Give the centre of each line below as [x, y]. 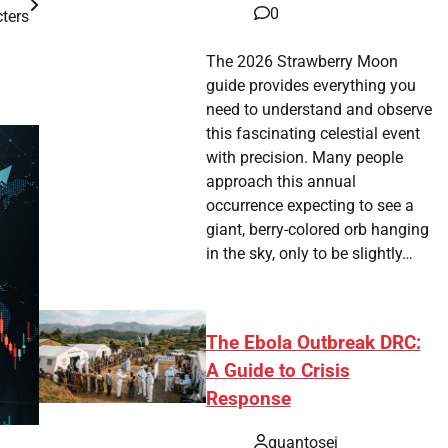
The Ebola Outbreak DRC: [313, 342]
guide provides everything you [311, 85]
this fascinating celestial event [313, 133]
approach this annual [281, 181]
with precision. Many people [305, 157]
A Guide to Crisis [277, 370]
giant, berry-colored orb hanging [318, 229]
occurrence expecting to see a [310, 205]
